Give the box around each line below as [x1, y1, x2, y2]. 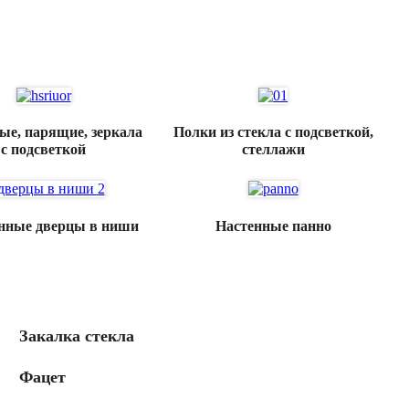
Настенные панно [215, 217, 331, 234]
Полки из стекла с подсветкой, [173, 124, 373, 141]
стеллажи [241, 142, 305, 158]
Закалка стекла [18, 327, 134, 346]
